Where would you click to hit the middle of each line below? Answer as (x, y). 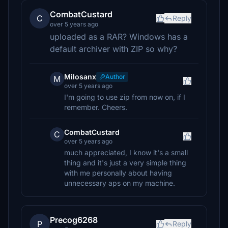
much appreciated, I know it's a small (126, 152)
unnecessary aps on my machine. (120, 183)
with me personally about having (118, 173)
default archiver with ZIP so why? (113, 49)
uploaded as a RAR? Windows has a (119, 37)
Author (115, 77)
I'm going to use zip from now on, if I (125, 97)
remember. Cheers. (96, 107)
